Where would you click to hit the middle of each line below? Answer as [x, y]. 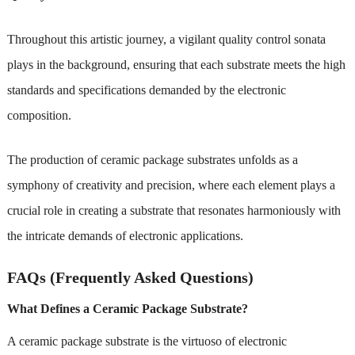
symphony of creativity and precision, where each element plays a [171, 185]
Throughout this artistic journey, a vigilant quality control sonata [166, 39]
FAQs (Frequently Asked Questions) [130, 277]
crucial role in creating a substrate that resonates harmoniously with [174, 210]
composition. [39, 115]
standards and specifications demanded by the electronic [146, 90]
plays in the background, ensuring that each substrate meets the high [176, 64]
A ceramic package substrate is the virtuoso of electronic [147, 341]
